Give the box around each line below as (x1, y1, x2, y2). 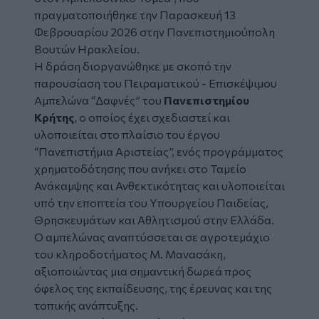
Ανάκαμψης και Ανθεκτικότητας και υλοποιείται (34, 178, 285, 192)
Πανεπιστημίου (164, 93, 249, 107)
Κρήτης (34, 110, 74, 124)
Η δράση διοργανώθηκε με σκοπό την (34, 58, 231, 73)
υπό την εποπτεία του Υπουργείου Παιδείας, (34, 195, 268, 209)
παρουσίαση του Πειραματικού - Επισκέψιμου (34, 75, 277, 90)
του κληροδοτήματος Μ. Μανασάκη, (34, 246, 226, 261)
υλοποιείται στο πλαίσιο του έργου (34, 127, 220, 141)
